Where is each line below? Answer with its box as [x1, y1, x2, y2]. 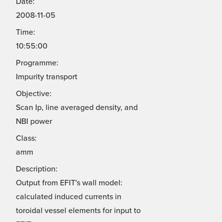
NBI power [16, 116, 52, 127]
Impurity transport [16, 72, 77, 82]
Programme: [16, 58, 58, 68]
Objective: [16, 89, 52, 99]
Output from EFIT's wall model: [16, 178, 122, 188]
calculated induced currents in [16, 192, 121, 202]
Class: [16, 133, 37, 144]
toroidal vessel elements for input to [16, 206, 141, 216]
